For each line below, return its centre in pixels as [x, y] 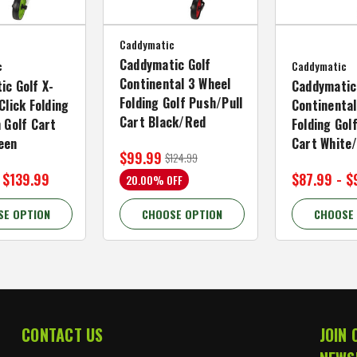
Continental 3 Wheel [175, 84]
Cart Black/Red [163, 122]
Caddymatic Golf [165, 65]
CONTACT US [63, 335]
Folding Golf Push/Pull [181, 103]
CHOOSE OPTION [182, 214]
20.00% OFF [154, 180]
